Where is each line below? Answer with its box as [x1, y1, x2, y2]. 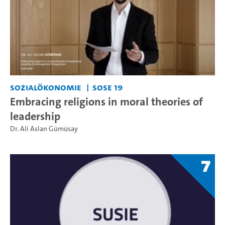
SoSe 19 [92, 80, 123, 93]
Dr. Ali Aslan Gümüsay [10, 124, 78, 134]
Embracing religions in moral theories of [10, 93, 203, 109]
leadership [10, 108, 60, 124]
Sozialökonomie [10, 80, 81, 93]
